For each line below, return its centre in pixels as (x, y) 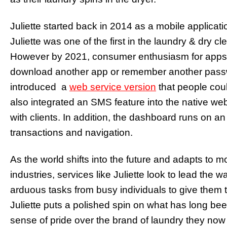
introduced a (40, 87)
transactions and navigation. (71, 132)
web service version (113, 87)
